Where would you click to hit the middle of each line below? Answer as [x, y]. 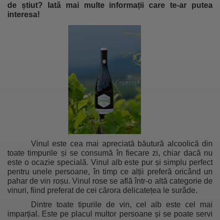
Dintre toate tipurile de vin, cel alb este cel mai [122, 205]
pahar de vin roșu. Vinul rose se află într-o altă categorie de [110, 181]
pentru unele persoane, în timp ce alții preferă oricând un [110, 171]
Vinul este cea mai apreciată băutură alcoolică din [122, 143]
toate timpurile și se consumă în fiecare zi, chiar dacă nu [110, 153]
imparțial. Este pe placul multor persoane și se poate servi [110, 214]
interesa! [24, 15]
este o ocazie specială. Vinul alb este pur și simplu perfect [110, 162]
